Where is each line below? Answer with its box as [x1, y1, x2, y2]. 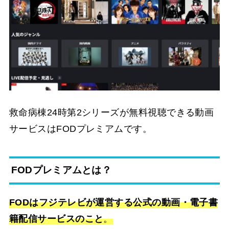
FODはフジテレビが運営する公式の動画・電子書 [9, 197, 218, 208]
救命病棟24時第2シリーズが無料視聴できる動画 [9, 107, 214, 118]
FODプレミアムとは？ [11, 165, 112, 176]
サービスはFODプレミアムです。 [9, 123, 152, 134]
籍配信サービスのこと [9, 214, 104, 224]
